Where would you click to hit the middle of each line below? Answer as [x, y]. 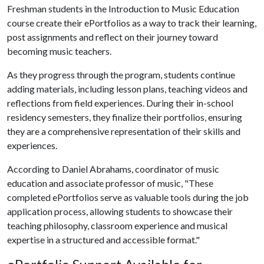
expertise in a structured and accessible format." [103, 240]
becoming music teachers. [59, 51]
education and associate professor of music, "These [110, 183]
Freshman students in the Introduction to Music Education [123, 9]
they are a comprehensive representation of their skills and [124, 131]
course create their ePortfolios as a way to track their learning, [132, 23]
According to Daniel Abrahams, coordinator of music [113, 169]
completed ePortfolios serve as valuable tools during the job [128, 197]
